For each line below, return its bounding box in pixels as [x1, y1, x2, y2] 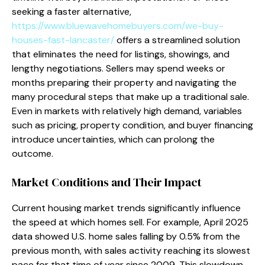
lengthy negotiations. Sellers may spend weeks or [12, 62, 225, 75]
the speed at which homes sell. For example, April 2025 [12, 215, 248, 228]
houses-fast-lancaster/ [12, 33, 114, 46]
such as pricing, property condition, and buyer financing [12, 118, 253, 131]
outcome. [12, 147, 53, 160]
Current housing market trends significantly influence [12, 201, 241, 214]
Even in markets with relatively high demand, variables [12, 104, 242, 117]
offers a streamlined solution [114, 33, 240, 46]
